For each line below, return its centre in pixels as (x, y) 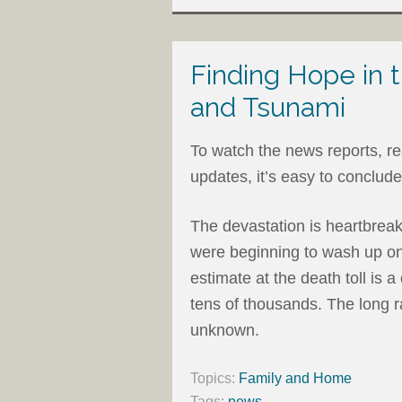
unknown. (225, 330)
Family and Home (295, 378)
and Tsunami (268, 107)
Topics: (214, 378)
